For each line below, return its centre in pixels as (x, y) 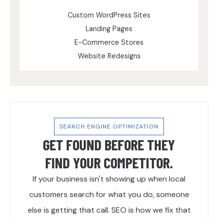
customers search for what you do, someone (109, 195)
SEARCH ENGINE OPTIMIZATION (109, 127)
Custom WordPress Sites (109, 15)
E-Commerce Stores (109, 43)
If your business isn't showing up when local (109, 179)
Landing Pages (109, 29)
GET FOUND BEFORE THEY (109, 145)
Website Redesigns (109, 56)
